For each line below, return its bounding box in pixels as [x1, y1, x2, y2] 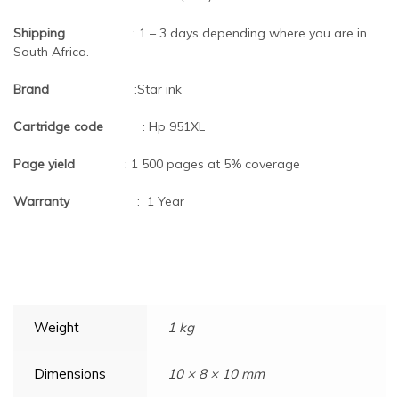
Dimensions [34, 364, 106, 382]
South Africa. [13, 43, 89, 60]
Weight [34, 318, 79, 336]
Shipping [13, 24, 129, 41]
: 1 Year [134, 192, 184, 209]
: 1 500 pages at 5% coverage [75, 155, 300, 172]
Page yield [13, 155, 75, 172]
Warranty [13, 192, 134, 209]
